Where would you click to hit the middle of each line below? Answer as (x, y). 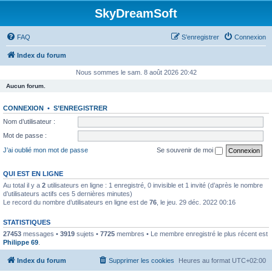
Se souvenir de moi (186, 150)
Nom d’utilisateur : (29, 121)
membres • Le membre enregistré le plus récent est (191, 233)
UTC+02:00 (249, 260)
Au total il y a (22, 185)
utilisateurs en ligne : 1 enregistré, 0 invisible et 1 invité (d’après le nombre (154, 185)
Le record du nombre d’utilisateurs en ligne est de (76, 202)
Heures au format (205, 260)
